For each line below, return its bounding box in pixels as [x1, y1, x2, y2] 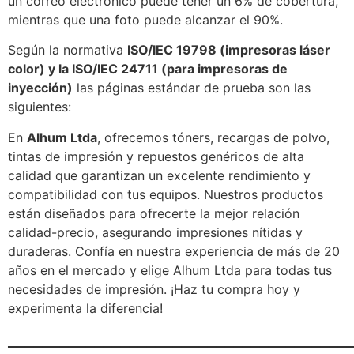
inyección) [8, 80, 73, 96]
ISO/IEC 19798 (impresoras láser [127, 42, 330, 58]
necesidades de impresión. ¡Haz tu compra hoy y [8, 281, 300, 297]
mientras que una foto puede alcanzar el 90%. [8, 11, 283, 28]
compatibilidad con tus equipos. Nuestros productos [8, 186, 323, 202]
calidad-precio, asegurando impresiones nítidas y [8, 224, 303, 240]
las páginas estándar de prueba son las [73, 80, 311, 96]
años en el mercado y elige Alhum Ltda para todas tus [8, 262, 332, 278]
